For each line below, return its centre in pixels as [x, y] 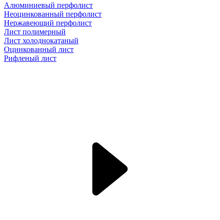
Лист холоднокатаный [41, 41]
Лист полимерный [35, 32]
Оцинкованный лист [39, 49]
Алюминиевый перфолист [48, 5]
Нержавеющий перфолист [48, 23]
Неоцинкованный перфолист [53, 14]
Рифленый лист [30, 58]
